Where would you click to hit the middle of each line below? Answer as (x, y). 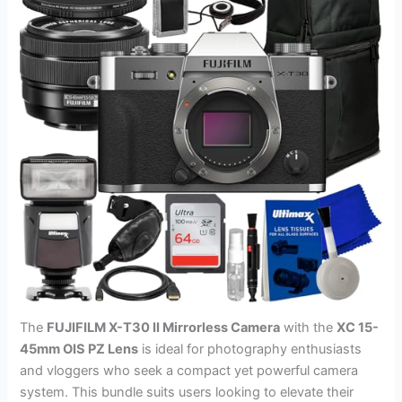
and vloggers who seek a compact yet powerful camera (189, 370)
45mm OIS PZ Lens (79, 349)
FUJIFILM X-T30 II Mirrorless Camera (164, 327)
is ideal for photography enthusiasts (250, 349)
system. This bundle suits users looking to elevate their (187, 392)
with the (309, 327)
